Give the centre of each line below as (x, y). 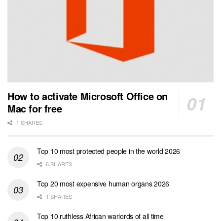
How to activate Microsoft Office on (88, 96)
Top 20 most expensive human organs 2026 (103, 183)
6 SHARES (58, 164)
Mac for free (35, 108)
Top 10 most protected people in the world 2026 (109, 151)
